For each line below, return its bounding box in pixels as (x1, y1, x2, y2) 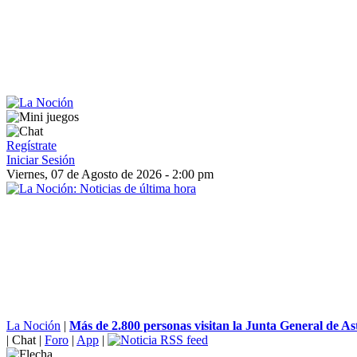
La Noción (6, 319, 61, 332)
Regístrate (6, 139, 57, 152)
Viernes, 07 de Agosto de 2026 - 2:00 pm (6, 167, 214, 181)
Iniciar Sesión (6, 153, 75, 167)
